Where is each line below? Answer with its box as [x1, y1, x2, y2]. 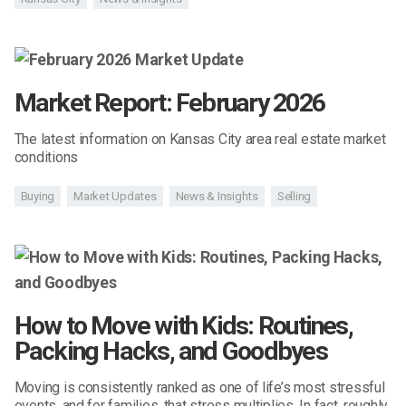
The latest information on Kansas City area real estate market [14, 130, 386, 148]
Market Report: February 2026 [14, 87, 324, 118]
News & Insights [175, 189, 258, 204]
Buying [20, 189, 55, 204]
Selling [276, 189, 312, 204]
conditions [14, 148, 79, 166]
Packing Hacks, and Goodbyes [14, 336, 327, 367]
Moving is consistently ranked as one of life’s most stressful [14, 379, 385, 397]
